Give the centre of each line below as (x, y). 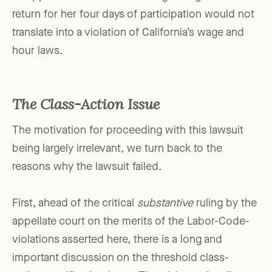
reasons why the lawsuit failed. (87, 167)
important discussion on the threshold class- (121, 258)
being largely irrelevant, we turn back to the (117, 149)
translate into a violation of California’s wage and (128, 33)
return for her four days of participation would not (133, 15)
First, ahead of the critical (75, 204)
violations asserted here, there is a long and (117, 240)
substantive (165, 204)
